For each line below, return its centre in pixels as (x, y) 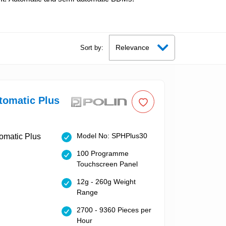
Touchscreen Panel (107, 164)
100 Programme (102, 154)
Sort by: (92, 48)
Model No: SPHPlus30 (112, 136)
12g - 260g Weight (106, 182)
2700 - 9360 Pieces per (114, 210)
